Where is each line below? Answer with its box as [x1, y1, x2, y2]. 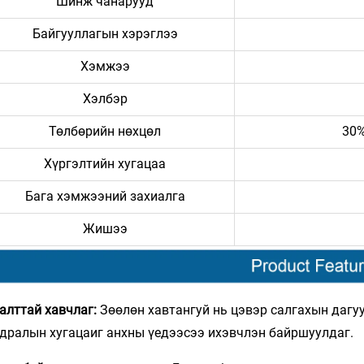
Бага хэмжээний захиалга [24, 188, 185, 205]
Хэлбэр [82, 91, 128, 107]
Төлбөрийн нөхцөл [49, 123, 161, 140]
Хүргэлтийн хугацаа [44, 156, 166, 172]
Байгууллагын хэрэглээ [32, 26, 178, 42]
